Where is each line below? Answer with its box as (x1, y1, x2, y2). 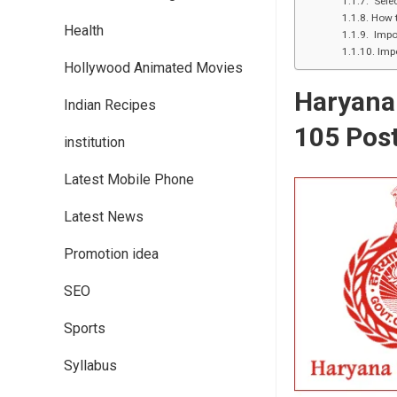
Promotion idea (64, 245, 159, 262)
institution (64, 134, 125, 151)
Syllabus (64, 357, 117, 374)
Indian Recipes (64, 97, 156, 113)
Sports (64, 320, 105, 337)
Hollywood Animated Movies (64, 59, 243, 76)
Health (64, 22, 104, 39)
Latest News (64, 208, 144, 225)
